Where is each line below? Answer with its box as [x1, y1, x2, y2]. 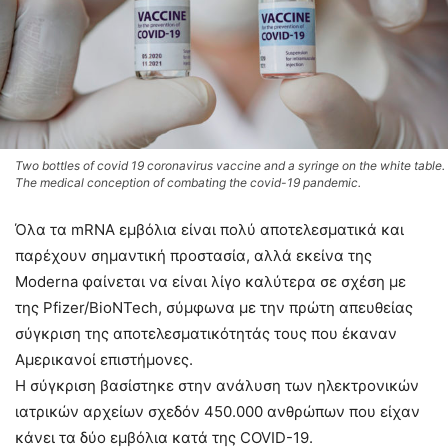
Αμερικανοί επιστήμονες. [15, 349, 193, 369]
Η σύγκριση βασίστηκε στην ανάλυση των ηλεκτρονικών [15, 375, 419, 395]
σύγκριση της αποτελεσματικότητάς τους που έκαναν [15, 323, 397, 343]
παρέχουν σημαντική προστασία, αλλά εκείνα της [15, 245, 372, 265]
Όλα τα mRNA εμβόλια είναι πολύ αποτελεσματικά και [15, 219, 404, 239]
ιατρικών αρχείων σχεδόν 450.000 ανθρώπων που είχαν [15, 401, 420, 421]
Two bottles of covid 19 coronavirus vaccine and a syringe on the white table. [15, 157, 445, 173]
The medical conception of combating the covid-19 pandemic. [15, 174, 361, 190]
